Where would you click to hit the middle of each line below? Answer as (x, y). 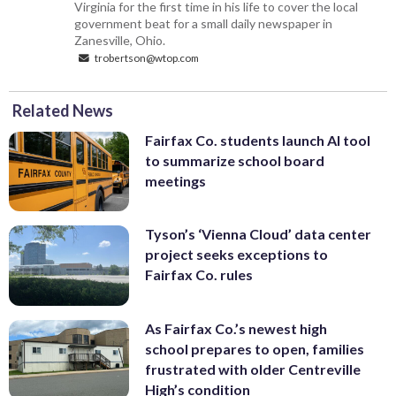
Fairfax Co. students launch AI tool (258, 140)
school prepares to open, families (255, 348)
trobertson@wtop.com (146, 57)
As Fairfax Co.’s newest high (236, 328)
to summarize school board (235, 160)
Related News (63, 110)
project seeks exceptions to (236, 255)
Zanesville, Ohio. (120, 40)
